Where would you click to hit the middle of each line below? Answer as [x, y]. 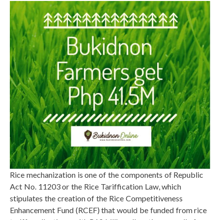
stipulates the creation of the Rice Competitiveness [96, 198]
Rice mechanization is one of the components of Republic [107, 175]
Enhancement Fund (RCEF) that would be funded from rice [109, 210]
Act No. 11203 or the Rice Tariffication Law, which [96, 187]
